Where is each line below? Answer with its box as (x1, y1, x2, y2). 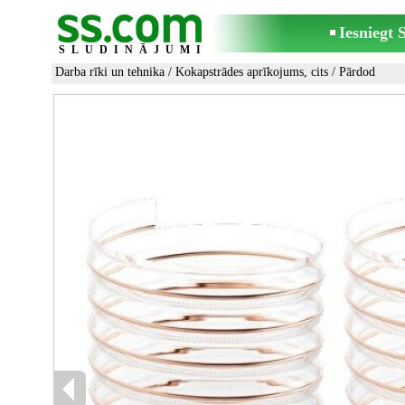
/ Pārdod (328, 65, 375, 79)
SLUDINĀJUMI (59, 43, 207, 56)
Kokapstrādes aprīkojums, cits (175, 65, 328, 79)
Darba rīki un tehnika (55, 65, 165, 79)
